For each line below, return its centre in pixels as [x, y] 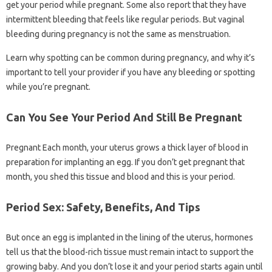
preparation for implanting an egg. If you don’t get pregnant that [125, 162]
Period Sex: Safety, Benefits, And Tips [103, 207]
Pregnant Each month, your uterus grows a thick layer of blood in [127, 148]
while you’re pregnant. [48, 87]
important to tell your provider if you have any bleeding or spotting [131, 72]
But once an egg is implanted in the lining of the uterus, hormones [130, 237]
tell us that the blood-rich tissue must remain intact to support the [130, 252]
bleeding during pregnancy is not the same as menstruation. [118, 34]
